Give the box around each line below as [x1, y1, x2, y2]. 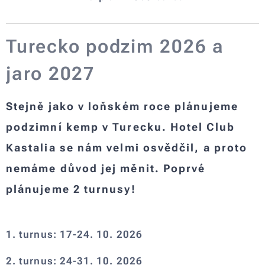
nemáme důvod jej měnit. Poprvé [6, 161, 206, 174]
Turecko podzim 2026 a [6, 35, 224, 57]
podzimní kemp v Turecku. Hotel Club [6, 120, 235, 133]
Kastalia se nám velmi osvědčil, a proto [6, 141, 248, 154]
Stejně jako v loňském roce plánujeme [6, 99, 238, 112]
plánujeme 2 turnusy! [6, 182, 136, 195]
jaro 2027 [6, 62, 95, 85]
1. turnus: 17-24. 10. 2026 [6, 228, 143, 240]
